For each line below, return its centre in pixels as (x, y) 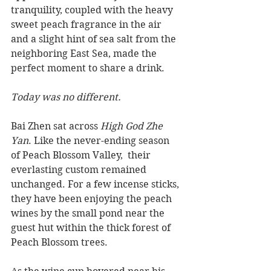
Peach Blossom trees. (59, 243)
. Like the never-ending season (100, 141)
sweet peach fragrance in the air (87, 25)
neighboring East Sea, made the (85, 54)
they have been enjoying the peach (93, 199)
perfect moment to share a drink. (88, 68)
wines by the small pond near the (89, 214)
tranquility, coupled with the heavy (93, 10)
